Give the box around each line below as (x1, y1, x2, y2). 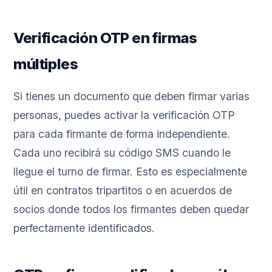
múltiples (13, 55, 78, 73)
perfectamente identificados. (13, 222, 155, 235)
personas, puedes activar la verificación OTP (13, 109, 236, 122)
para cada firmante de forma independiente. (13, 127, 231, 141)
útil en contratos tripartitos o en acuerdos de (13, 184, 233, 197)
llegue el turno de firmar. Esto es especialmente (13, 165, 248, 178)
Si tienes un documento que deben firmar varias (13, 90, 250, 103)
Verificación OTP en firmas (13, 29, 197, 47)
